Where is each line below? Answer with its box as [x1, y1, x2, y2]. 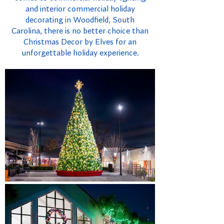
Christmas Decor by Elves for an [23, 38, 136, 46]
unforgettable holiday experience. [21, 49, 139, 57]
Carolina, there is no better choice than [11, 27, 148, 35]
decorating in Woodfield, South [25, 16, 134, 24]
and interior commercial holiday [25, 5, 135, 13]
